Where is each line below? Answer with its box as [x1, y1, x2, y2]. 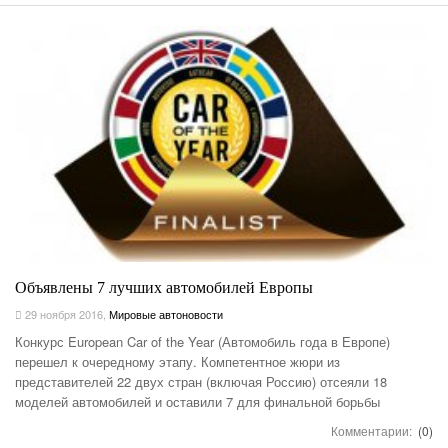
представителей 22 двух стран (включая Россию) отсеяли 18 [15, 371, 387, 391]
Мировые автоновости [109, 305, 223, 322]
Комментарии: [331, 421, 415, 439]
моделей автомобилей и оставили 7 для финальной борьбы [15, 391, 380, 411]
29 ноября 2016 [22, 305, 103, 322]
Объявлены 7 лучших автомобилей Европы [15, 278, 313, 296]
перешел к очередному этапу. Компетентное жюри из [15, 351, 340, 371]
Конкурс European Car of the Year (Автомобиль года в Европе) [15, 331, 390, 351]
